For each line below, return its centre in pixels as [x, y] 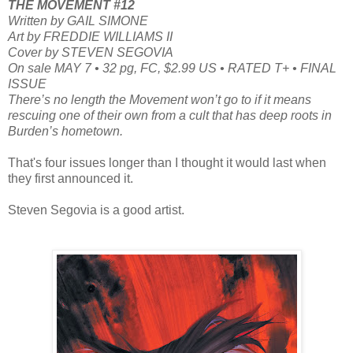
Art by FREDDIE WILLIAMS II [90, 36]
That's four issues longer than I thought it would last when [167, 162]
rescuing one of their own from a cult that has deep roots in [170, 115]
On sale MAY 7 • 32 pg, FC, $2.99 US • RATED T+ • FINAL [172, 68]
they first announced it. [71, 178]
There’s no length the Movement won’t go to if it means [160, 99]
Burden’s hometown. [65, 131]
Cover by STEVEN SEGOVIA [91, 52]
